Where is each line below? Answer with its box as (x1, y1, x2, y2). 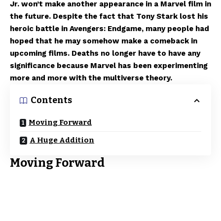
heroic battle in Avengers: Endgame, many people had (10, 24, 209, 33)
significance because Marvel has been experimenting (10, 61, 208, 70)
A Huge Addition (30, 136, 94, 145)
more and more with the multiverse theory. (10, 74, 172, 82)
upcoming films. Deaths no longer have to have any (10, 49, 200, 58)
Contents (31, 95, 72, 106)
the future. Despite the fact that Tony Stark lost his (10, 12, 208, 21)
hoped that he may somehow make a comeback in (10, 37, 197, 45)
